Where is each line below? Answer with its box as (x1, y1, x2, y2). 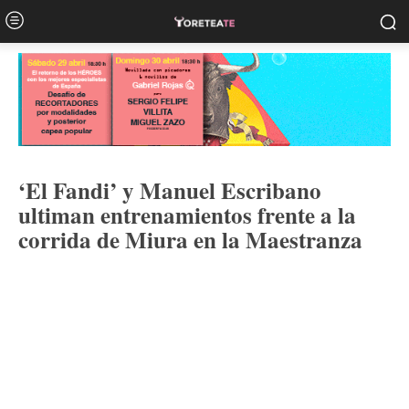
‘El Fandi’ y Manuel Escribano (18, 173, 321, 207)
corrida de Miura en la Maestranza (18, 223, 362, 257)
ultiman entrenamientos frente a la (18, 198, 356, 232)
